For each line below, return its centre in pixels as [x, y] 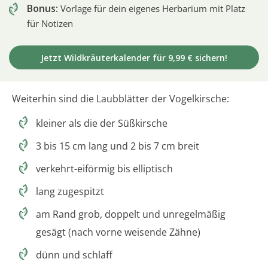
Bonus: [42, 8]
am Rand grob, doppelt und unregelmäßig [131, 214]
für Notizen [50, 23]
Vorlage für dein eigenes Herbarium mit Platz [152, 8]
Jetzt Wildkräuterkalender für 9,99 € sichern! [134, 57]
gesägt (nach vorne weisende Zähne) [118, 232]
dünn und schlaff [74, 255]
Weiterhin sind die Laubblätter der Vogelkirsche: [121, 98]
